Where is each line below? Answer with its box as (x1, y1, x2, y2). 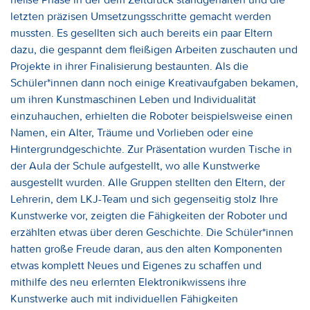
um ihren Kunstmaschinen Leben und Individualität (10, 92, 256, 106)
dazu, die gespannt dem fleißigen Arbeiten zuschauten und (10, 42, 298, 56)
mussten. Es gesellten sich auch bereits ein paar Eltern (10, 26, 273, 39)
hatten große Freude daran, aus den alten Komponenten (10, 241, 282, 255)
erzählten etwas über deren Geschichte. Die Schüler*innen (10, 225, 293, 239)
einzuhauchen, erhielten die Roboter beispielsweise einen (10, 109, 293, 122)
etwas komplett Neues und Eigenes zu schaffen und (10, 258, 262, 272)
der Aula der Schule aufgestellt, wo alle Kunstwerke (10, 158, 260, 172)
